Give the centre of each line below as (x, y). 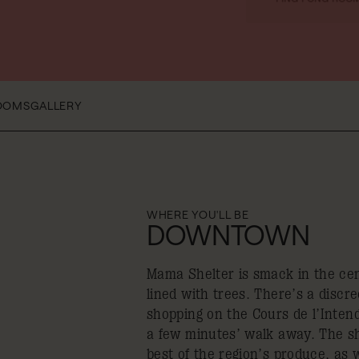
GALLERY (56, 105)
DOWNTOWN (228, 235)
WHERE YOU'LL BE (198, 214)
